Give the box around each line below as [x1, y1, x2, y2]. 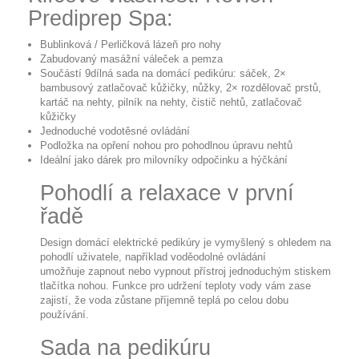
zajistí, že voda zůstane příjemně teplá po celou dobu [40, 294, 288, 306]
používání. [40, 309, 89, 321]
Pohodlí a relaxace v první [40, 181, 294, 205]
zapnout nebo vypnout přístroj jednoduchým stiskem [88, 265, 331, 277]
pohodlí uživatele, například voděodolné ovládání [40, 251, 266, 263]
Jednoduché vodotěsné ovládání [40, 125, 190, 137]
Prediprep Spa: [28, 6, 173, 30]
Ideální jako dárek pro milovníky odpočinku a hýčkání [40, 154, 288, 166]
